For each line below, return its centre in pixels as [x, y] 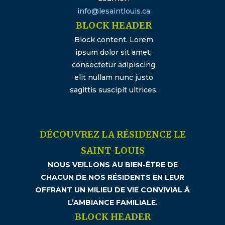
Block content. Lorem [114, 40]
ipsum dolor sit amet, [114, 52]
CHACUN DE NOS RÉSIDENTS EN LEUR [113, 178]
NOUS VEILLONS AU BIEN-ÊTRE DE [113, 165]
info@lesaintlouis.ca [114, 11]
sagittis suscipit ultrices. [114, 90]
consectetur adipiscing [114, 65]
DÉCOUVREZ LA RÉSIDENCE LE [113, 135]
